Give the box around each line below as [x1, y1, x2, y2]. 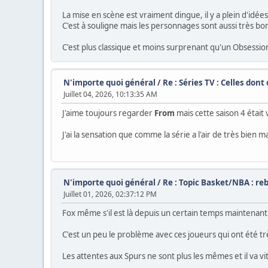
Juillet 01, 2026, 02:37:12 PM [63, 188, 157, 199]
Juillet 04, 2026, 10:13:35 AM [63, 89, 157, 99]
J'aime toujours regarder [62, 107, 154, 118]
